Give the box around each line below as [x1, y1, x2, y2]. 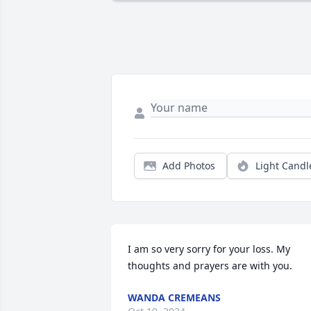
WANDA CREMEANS [128, 291, 221, 305]
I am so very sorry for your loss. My [128, 242, 290, 256]
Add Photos [162, 159, 215, 173]
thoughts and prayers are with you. [128, 259, 292, 273]
